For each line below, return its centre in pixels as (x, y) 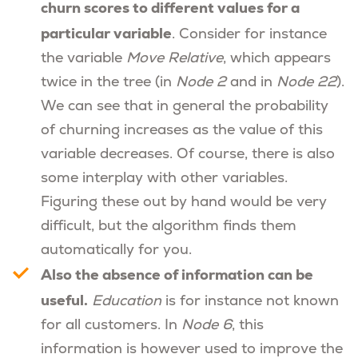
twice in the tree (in (108, 83)
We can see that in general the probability (185, 107)
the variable (84, 59)
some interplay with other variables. (164, 179)
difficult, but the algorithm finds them (169, 227)
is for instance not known (250, 302)
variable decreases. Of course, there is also (188, 155)
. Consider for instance (249, 35)
